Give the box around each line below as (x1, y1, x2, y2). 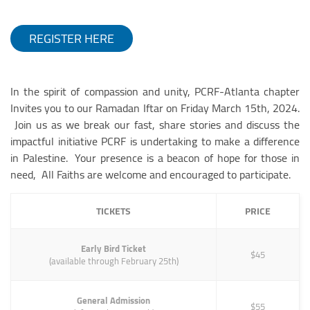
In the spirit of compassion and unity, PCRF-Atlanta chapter (10, 81, 300, 102)
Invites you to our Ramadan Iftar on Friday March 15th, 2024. (10, 98, 300, 118)
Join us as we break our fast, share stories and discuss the (10, 114, 300, 135)
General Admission (77, 292, 150, 309)
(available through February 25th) (48, 253, 179, 269)
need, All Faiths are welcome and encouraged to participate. (10, 164, 291, 185)
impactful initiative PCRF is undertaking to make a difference (10, 131, 300, 152)
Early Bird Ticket (81, 240, 146, 257)
